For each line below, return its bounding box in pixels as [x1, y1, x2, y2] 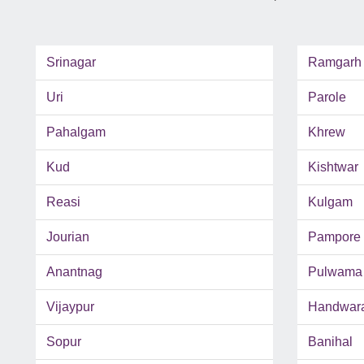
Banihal [307, 335, 353, 349]
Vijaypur [46, 300, 94, 314]
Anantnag [46, 265, 102, 279]
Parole [307, 90, 346, 105]
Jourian [46, 230, 89, 245]
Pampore [307, 230, 361, 245]
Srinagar [46, 55, 96, 70]
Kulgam [307, 195, 353, 210]
